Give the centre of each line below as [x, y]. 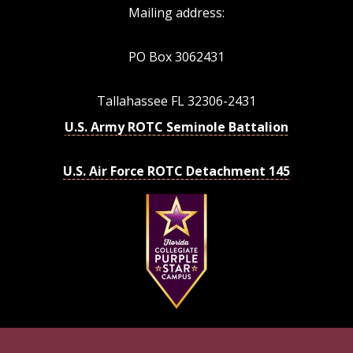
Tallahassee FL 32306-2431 [176, 100]
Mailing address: [176, 12]
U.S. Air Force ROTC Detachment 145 [176, 171]
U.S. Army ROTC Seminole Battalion [176, 126]
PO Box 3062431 [176, 56]
